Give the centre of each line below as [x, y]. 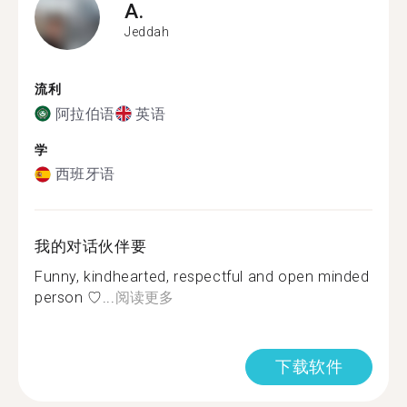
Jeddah [147, 31]
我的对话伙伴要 [91, 246]
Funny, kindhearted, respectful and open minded [202, 277]
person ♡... [75, 298]
